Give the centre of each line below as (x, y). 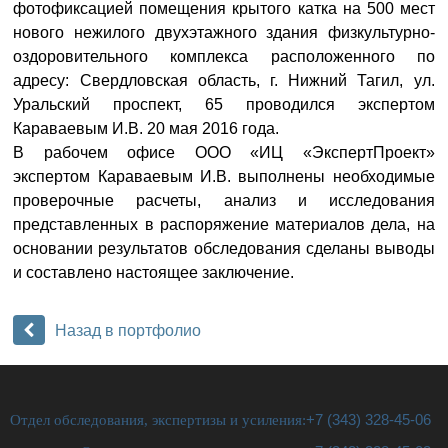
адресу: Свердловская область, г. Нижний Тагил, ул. (224, 80)
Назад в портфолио (128, 330)
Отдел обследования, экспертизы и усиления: (158, 420)
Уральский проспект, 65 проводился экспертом (224, 104)
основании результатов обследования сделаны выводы (224, 248)
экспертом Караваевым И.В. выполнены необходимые (224, 176)
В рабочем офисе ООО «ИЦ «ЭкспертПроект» (224, 152)
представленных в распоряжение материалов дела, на (224, 224)
